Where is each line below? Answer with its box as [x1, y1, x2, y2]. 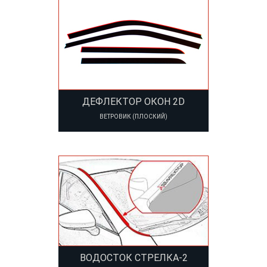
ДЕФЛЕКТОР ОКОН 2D [82, 96, 185, 108]
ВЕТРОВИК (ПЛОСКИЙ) [100, 113, 167, 120]
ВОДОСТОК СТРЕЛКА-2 [79, 252, 188, 264]
